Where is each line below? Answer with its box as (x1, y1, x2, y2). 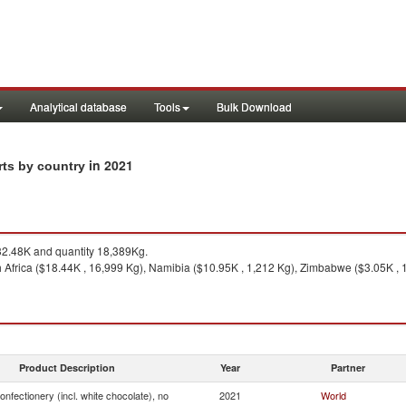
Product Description (19, 361, 115, 374)
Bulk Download (217, 99, 292, 114)
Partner (331, 361, 365, 374)
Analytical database (30, 99, 127, 114)
